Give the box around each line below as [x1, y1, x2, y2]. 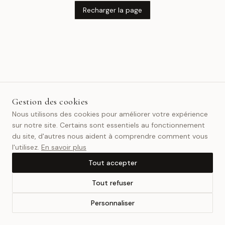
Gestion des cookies [12, 96, 88, 107]
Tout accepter [88, 158, 137, 167]
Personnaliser [90, 198, 135, 207]
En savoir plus [41, 143, 86, 152]
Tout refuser [92, 178, 133, 187]
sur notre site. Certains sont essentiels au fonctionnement [12, 121, 205, 130]
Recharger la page [83, 6, 142, 15]
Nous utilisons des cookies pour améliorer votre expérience [12, 109, 208, 119]
